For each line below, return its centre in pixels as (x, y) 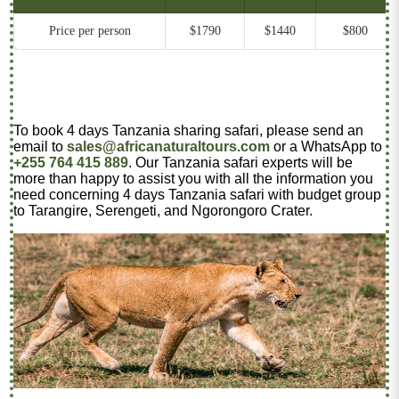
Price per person (90, 30)
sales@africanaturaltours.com (169, 146)
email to (41, 146)
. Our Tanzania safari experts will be (241, 162)
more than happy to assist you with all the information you (194, 178)
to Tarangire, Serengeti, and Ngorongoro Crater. (163, 210)
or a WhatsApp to (326, 146)
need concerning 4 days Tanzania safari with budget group (198, 194)
